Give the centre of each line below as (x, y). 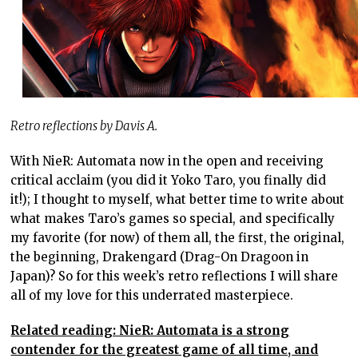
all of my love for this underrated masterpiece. (152, 296)
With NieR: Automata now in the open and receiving (167, 161)
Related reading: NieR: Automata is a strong (150, 331)
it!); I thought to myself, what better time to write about (178, 200)
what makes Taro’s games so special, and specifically (173, 219)
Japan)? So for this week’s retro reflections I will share (175, 276)
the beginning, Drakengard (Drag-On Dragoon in (160, 257)
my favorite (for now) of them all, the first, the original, (178, 238)
